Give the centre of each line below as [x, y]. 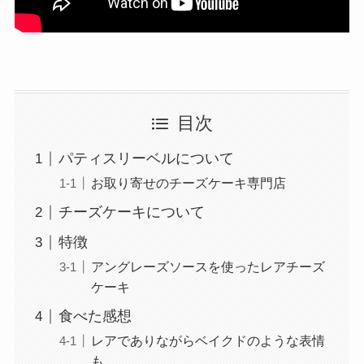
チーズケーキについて [131, 212]
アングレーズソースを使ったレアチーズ [208, 267]
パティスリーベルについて [146, 159]
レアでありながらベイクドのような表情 [208, 341]
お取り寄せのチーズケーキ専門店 [188, 183]
